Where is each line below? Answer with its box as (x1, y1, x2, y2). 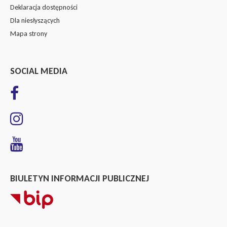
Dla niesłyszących (10, 16, 60, 25)
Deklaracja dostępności (10, 3, 78, 12)
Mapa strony (10, 29, 47, 38)
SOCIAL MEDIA (10, 65, 67, 77)
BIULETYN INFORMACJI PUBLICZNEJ (10, 173, 149, 184)
